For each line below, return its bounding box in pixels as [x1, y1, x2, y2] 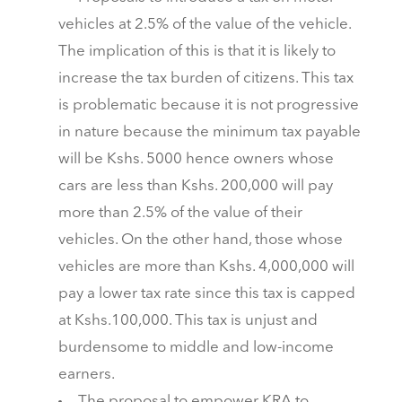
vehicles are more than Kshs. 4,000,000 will [57, 259, 354, 275]
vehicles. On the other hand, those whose [57, 232, 343, 249]
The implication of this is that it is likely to [57, 44, 336, 60]
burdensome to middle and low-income [57, 340, 334, 356]
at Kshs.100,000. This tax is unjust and [57, 313, 318, 329]
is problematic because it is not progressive [57, 98, 359, 114]
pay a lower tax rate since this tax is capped [57, 286, 355, 302]
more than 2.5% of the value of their [57, 205, 302, 222]
